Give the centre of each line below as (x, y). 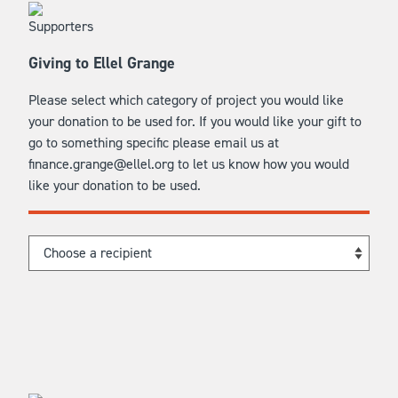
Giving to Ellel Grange (102, 63)
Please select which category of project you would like (186, 100)
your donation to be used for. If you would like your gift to (195, 121)
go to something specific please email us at (154, 143)
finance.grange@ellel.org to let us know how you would (189, 164)
